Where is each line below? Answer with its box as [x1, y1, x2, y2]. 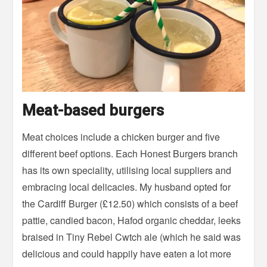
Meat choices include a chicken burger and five [22, 130, 221, 144]
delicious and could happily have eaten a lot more [22, 247, 232, 261]
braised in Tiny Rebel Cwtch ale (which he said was [22, 230, 241, 244]
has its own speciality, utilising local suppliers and [22, 163, 232, 178]
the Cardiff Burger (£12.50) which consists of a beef [22, 197, 238, 211]
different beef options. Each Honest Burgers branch [22, 147, 238, 161]
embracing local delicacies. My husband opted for [22, 180, 231, 194]
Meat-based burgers [22, 101, 164, 120]
